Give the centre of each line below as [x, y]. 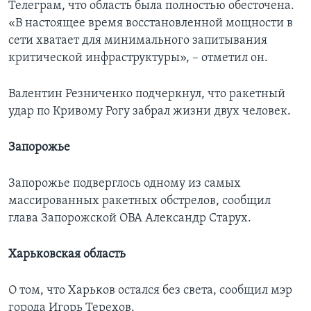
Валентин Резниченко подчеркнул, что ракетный [147, 94]
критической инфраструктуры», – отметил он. [138, 58]
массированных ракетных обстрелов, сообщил [140, 201]
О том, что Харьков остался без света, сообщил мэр [150, 291]
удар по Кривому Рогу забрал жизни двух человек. [150, 112]
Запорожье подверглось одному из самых [125, 184]
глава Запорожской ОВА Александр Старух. [130, 219]
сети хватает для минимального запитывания [138, 41]
